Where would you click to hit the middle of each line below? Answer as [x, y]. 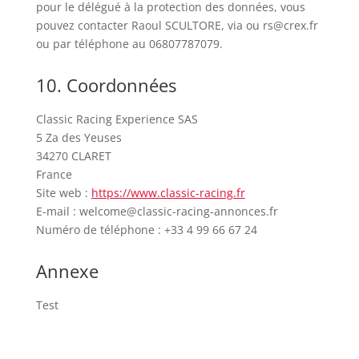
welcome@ [108, 211]
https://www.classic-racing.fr [168, 193]
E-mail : [57, 211]
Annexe [67, 271]
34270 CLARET [73, 156]
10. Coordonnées [106, 85]
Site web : [63, 193]
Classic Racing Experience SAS [117, 119]
